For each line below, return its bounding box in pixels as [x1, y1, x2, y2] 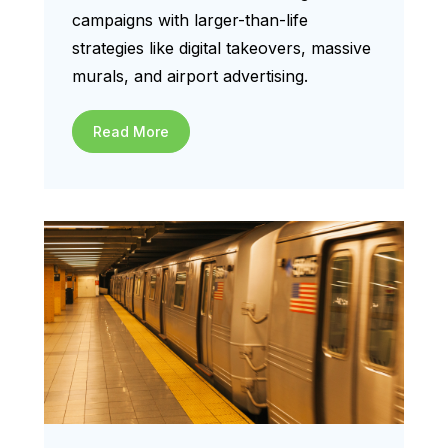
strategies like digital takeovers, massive [72, 38, 371, 58]
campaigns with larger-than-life [72, 10, 308, 30]
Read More [93, 123, 169, 140]
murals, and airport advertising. [72, 66, 308, 86]
